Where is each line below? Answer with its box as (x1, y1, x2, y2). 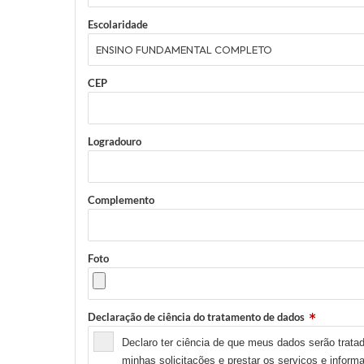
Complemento (88, 193, 154, 206)
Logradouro (88, 135, 141, 148)
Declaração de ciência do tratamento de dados (88, 310, 305, 323)
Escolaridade (88, 18, 148, 31)
